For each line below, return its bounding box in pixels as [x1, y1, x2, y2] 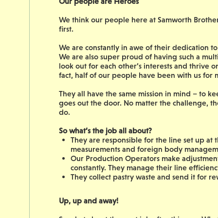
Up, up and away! [59, 196, 118, 205]
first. [59, 24, 73, 34]
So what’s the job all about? [59, 126, 152, 135]
